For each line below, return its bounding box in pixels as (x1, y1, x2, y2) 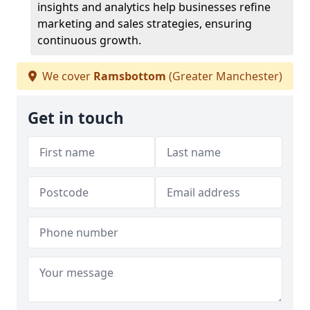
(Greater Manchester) (165, 69, 282, 84)
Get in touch (28, 107, 124, 129)
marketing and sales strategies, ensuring (37, 16, 252, 31)
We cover (39, 69, 93, 84)
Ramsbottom (93, 69, 166, 84)
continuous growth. (37, 33, 141, 48)
